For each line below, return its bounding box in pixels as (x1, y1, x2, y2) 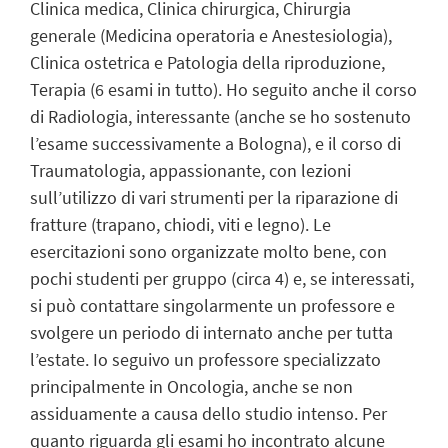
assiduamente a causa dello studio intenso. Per (30, 402, 387, 426)
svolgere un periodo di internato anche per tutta (30, 321, 393, 345)
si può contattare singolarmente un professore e (30, 294, 395, 318)
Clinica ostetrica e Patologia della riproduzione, (30, 51, 385, 75)
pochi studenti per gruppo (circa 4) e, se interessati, (30, 267, 414, 291)
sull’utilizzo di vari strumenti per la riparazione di (30, 186, 398, 210)
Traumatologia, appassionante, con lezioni (30, 159, 351, 183)
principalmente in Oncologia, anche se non (30, 375, 353, 399)
